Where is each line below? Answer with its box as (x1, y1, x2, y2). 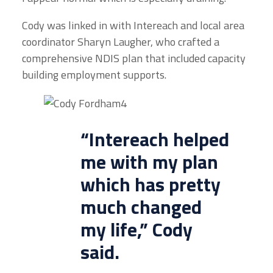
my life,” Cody (80, 214, 193, 244)
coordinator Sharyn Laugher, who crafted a (22, 33, 219, 50)
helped (169, 124, 229, 154)
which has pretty (80, 169, 221, 199)
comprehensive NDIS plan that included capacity (22, 49, 246, 66)
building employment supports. (22, 66, 166, 83)
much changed (80, 191, 202, 221)
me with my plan (80, 146, 218, 176)
